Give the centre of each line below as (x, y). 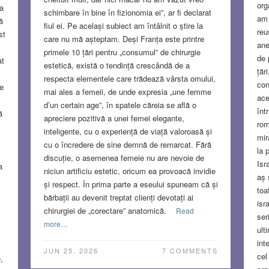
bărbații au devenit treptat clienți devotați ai (118, 197)
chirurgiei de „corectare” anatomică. (105, 210)
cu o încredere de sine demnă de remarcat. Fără (127, 144)
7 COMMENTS (190, 250)
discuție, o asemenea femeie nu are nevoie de (124, 157)
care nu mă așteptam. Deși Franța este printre (124, 38)
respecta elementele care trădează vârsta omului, (129, 78)
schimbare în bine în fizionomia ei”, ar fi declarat (127, 12)
